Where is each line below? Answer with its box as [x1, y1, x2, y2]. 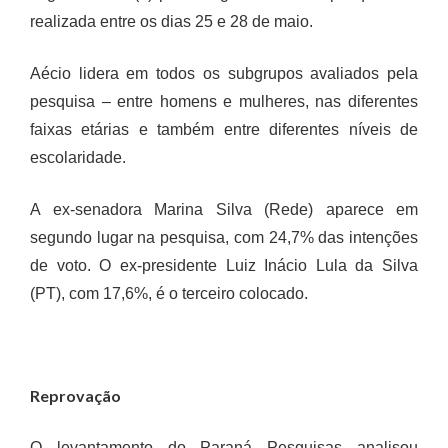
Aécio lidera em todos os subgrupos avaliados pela [30, 65, 418, 82]
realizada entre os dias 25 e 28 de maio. [30, 13, 313, 30]
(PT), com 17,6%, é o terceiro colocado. [30, 285, 308, 302]
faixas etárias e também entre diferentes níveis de [30, 121, 418, 138]
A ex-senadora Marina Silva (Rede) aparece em [30, 201, 418, 218]
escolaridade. [30, 149, 126, 166]
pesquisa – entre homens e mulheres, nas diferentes [30, 93, 418, 110]
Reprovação [30, 386, 121, 405]
